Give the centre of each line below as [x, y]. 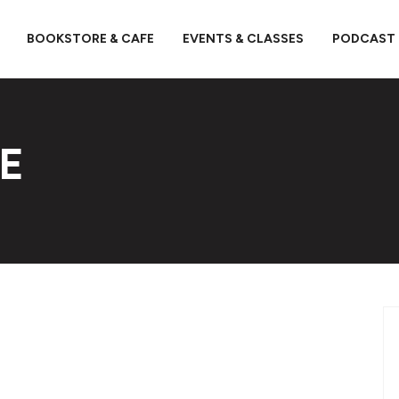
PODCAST [363, 39]
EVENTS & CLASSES [243, 39]
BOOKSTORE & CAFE [90, 39]
